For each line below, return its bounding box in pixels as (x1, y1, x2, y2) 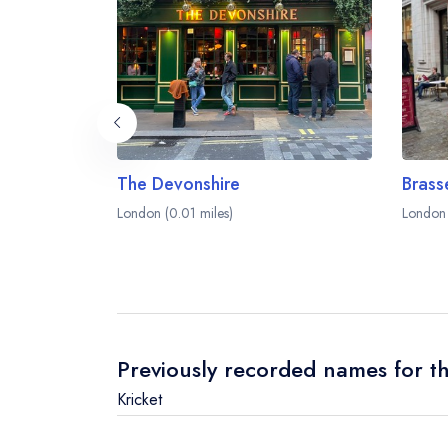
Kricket (117, 387, 162, 411)
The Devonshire (117, 171, 240, 198)
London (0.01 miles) (117, 203, 233, 224)
